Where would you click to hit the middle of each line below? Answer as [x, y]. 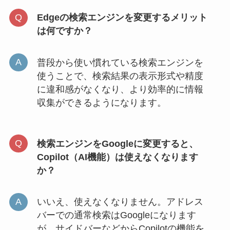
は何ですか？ [64, 31]
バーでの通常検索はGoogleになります [116, 215]
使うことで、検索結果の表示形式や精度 [120, 76]
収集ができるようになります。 [101, 102]
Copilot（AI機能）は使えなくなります [117, 157]
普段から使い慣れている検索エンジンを [120, 62]
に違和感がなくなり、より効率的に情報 [120, 89]
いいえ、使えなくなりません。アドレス [120, 202]
